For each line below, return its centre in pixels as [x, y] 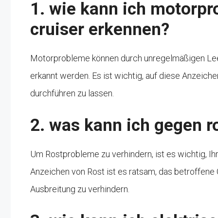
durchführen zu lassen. [72, 93]
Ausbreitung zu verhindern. [80, 189]
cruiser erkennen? [100, 29]
